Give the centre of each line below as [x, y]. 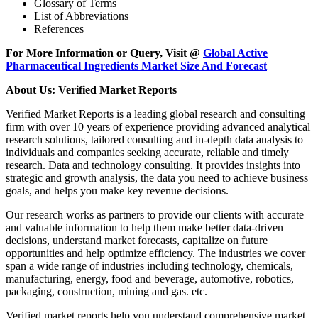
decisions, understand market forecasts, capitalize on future [137, 241]
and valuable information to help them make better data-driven [144, 228]
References [59, 29]
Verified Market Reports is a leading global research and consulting [155, 114]
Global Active [235, 53]
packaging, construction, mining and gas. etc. [106, 292]
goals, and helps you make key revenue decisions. [117, 191]
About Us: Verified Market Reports [91, 90]
